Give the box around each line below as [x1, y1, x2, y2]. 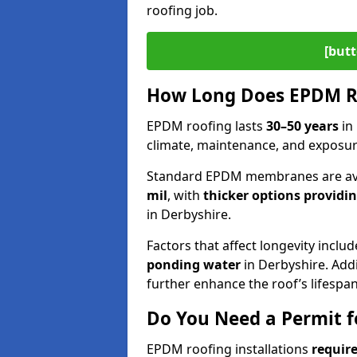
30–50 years [266, 116, 342, 135]
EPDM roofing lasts [147, 116, 266, 135]
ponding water [147, 255, 244, 273]
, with [167, 186, 203, 204]
